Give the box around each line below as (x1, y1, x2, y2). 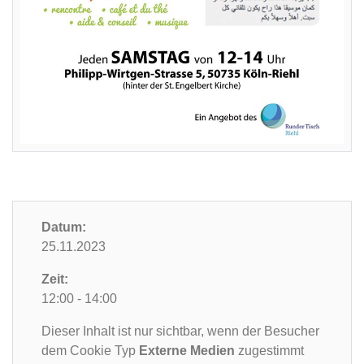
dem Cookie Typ (41, 344, 139, 358)
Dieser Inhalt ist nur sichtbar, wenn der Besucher (41, 324, 319, 339)
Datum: (41, 220, 86, 235)
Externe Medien (139, 344, 235, 358)
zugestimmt (235, 344, 304, 358)
